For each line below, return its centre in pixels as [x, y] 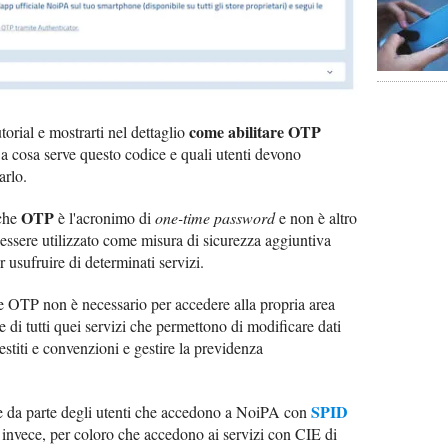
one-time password [215, 218]
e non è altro [316, 218]
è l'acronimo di [104, 218]
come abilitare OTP [255, 132]
